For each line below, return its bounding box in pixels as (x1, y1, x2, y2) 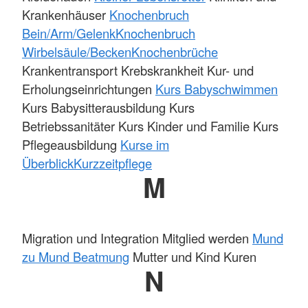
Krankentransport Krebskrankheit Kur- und (22, 60, 254, 79)
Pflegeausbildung (22, 135, 120, 153)
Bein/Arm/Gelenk (22, 23, 115, 42)
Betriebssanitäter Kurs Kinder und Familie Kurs (22, 116, 278, 135)
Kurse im (120, 135, 169, 153)
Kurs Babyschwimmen (155, 79, 278, 98)
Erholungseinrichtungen (22, 79, 155, 98)
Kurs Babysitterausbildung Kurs (22, 98, 195, 116)
